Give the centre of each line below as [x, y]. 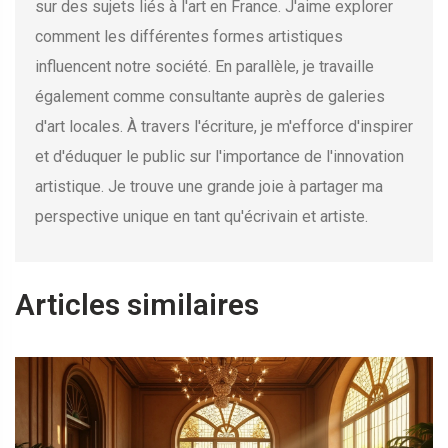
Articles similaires [137, 305]
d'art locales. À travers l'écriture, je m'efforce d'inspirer [224, 127]
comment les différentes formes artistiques [189, 37]
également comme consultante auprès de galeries [210, 97]
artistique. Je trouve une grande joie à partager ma [209, 187]
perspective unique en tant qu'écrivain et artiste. [201, 217]
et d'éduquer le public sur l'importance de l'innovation [219, 157]
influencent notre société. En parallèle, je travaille [204, 67]
